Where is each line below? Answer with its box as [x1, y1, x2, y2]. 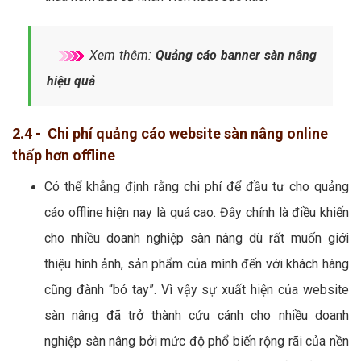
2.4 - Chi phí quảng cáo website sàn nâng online [12, 124, 328, 142]
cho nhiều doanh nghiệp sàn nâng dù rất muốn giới [44, 230, 349, 246]
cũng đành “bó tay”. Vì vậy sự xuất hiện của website [44, 281, 349, 297]
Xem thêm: [85, 47, 156, 63]
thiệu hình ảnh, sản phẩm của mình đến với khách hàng [44, 255, 349, 272]
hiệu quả [47, 73, 95, 89]
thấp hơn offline [12, 146, 115, 164]
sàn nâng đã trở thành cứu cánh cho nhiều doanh [44, 307, 349, 323]
